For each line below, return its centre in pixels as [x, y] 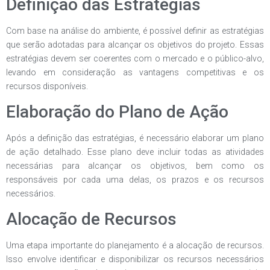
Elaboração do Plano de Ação [117, 111]
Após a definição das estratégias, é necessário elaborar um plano [135, 138]
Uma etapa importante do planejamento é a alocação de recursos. [135, 246]
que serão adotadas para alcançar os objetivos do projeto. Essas [135, 44]
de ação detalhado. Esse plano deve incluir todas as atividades [135, 152]
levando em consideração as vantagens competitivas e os [135, 72]
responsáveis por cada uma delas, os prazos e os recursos [135, 179]
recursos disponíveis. [47, 86]
